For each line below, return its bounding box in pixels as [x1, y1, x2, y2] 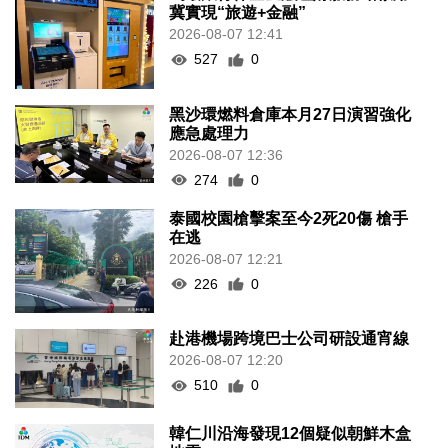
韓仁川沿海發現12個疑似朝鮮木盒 [169, 424, 412, 442]
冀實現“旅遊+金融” [169, 4, 307, 22]
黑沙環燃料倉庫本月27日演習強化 [169, 105, 412, 123]
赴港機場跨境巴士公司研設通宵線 [169, 330, 410, 348]
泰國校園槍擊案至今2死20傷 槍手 [169, 209, 409, 227]
